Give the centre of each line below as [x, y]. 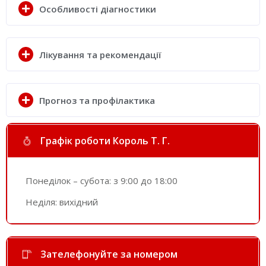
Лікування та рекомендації [100, 54]
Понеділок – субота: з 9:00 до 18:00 [102, 181]
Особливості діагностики [98, 9]
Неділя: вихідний [62, 202]
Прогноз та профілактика [97, 100]
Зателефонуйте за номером [109, 254]
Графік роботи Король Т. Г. [105, 141]
